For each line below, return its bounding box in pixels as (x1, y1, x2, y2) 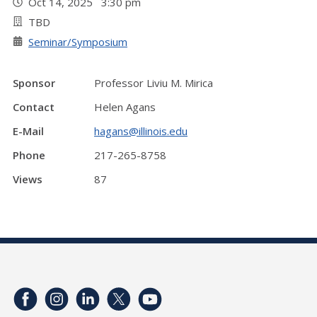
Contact (13, 100, 54, 114)
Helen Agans (94, 100, 156, 114)
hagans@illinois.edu (94, 124, 188, 138)
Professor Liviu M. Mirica (94, 76, 213, 90)
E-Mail (13, 124, 44, 138)
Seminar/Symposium (28, 35, 127, 49)
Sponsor (13, 76, 55, 90)
